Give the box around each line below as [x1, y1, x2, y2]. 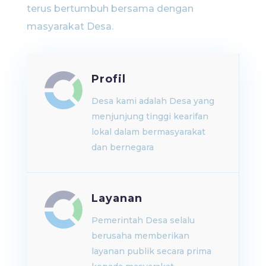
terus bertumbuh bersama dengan [26, 2, 194, 14]
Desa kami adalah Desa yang [91, 95, 214, 106]
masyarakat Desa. [26, 20, 113, 32]
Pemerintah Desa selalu [91, 214, 195, 226]
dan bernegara [91, 141, 154, 153]
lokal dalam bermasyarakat [91, 126, 205, 137]
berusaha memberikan [91, 230, 189, 241]
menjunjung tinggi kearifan [91, 110, 208, 122]
